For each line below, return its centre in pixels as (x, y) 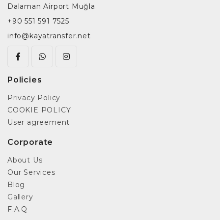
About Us (25, 160)
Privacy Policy (34, 97)
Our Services (31, 172)
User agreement (39, 122)
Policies (25, 80)
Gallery (20, 197)
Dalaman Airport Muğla (51, 6)
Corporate (30, 142)
